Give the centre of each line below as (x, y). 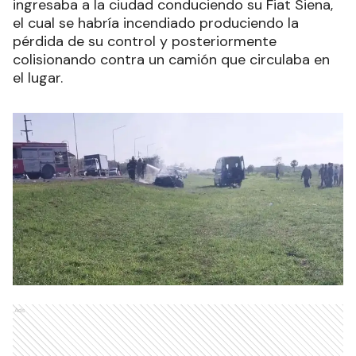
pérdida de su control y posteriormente (145, 41)
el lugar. (38, 77)
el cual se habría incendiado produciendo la (156, 23)
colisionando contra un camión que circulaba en (171, 59)
